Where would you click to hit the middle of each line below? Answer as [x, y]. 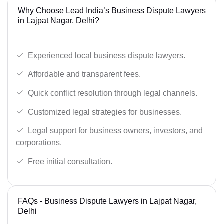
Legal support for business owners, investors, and [115, 131]
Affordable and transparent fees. [84, 74]
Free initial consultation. [70, 161]
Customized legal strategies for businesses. [105, 112]
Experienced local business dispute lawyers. [107, 55]
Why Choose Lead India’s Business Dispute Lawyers [112, 10]
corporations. [39, 143]
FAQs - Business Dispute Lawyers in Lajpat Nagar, [107, 201]
